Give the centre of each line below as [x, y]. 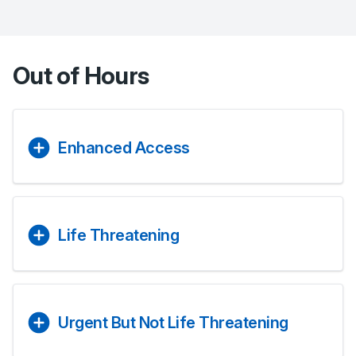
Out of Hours [81, 75]
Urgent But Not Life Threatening [173, 323]
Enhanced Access [124, 148]
